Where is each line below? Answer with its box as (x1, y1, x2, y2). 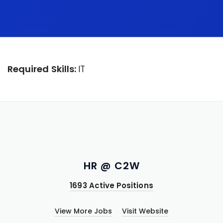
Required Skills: (7, 63, 79, 75)
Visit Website (121, 206, 169, 216)
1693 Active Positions (70, 180, 153, 191)
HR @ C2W (83, 159, 140, 173)
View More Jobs (54, 206, 112, 216)
